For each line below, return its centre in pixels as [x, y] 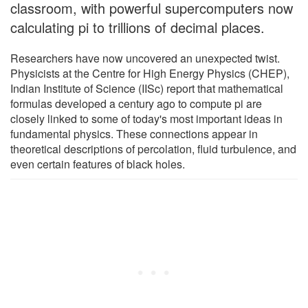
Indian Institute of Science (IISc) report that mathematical [147, 89]
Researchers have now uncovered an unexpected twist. [145, 58]
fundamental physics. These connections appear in [134, 134]
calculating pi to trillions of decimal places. [137, 27]
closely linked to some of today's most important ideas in [146, 119]
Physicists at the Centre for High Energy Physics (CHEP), [150, 74]
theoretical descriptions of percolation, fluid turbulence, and [153, 149]
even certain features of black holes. [98, 164]
